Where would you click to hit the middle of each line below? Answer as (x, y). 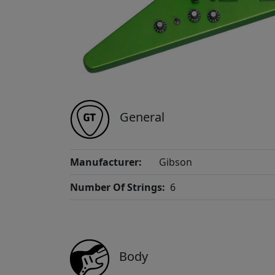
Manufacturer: (106, 162)
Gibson (176, 162)
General (142, 117)
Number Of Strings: (118, 188)
